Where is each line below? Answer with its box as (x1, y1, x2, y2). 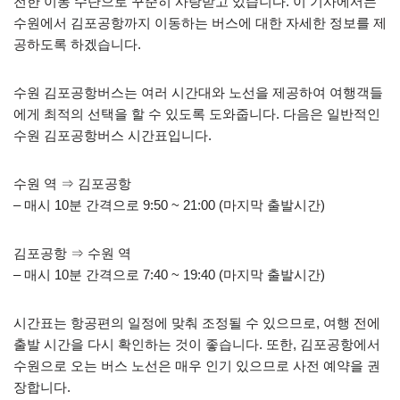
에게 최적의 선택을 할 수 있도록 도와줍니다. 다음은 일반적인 (13, 105, 380, 121)
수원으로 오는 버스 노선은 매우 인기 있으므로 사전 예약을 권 (13, 357, 380, 373)
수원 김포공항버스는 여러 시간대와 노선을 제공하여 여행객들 (13, 84, 383, 100)
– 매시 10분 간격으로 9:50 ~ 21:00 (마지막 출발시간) (13, 196, 325, 212)
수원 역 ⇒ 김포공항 (13, 175, 131, 191)
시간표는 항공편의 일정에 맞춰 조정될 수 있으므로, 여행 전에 (13, 314, 380, 330)
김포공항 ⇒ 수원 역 (13, 245, 131, 261)
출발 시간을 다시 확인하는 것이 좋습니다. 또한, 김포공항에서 (13, 336, 380, 352)
